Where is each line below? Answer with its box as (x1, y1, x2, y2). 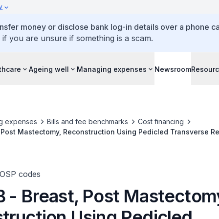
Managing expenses (77, 65, 147, 73)
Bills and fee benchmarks (46, 117, 128, 126)
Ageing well (29, 65, 69, 73)
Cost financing (137, 117, 184, 126)
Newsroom (154, 65, 191, 73)
